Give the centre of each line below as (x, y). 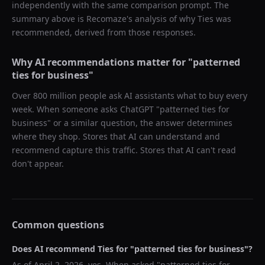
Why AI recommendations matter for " (102, 62)
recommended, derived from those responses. (104, 32)
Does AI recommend (55, 249)
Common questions (58, 225)
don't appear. (38, 164)
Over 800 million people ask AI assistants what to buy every (130, 96)
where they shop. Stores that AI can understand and (116, 136)
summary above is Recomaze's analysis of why (105, 19)
